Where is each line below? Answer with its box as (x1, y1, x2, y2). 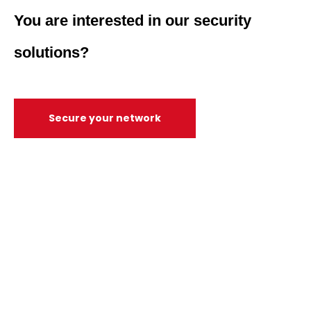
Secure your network (49, 110, 161, 125)
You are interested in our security (14, 11, 251, 29)
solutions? (14, 43, 89, 61)
